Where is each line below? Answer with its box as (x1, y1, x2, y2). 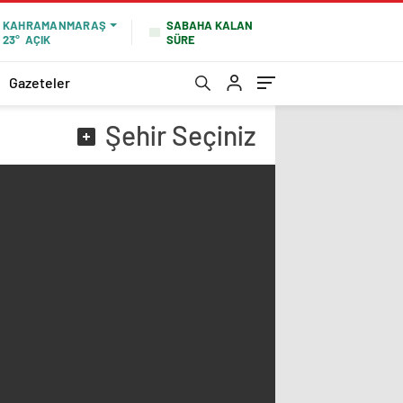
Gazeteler (9, 73, 70, 91)
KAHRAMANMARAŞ (2, 18, 106, 32)
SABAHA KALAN (166, 17, 253, 32)
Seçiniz (166, 119, 256, 151)
